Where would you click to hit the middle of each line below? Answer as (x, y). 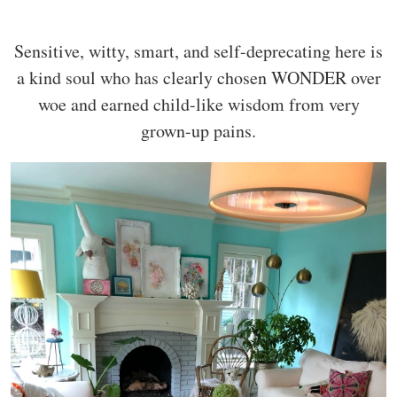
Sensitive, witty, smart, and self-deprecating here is (198, 51)
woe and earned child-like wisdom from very (198, 104)
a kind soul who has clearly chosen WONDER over (198, 77)
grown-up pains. (198, 130)
